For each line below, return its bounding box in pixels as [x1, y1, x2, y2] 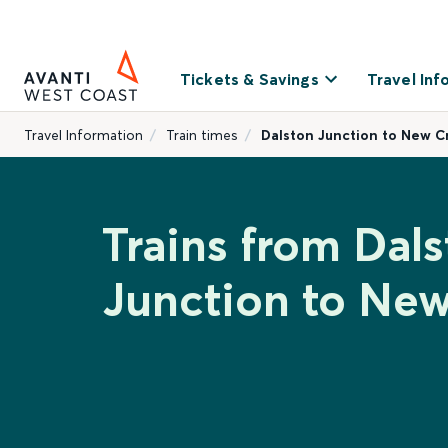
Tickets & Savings [180, 69, 319, 89]
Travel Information [24, 126, 143, 144]
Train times [166, 126, 238, 144]
